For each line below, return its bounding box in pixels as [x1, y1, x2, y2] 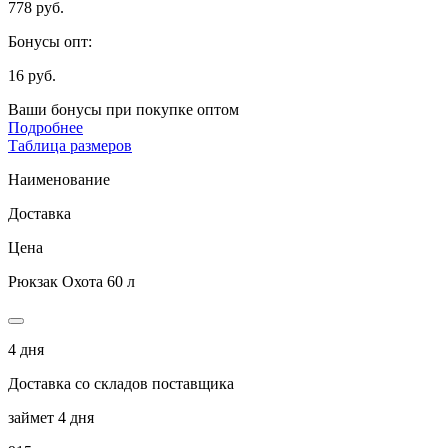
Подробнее [8, 118, 83, 136]
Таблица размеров [8, 136, 132, 154]
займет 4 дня [8, 408, 94, 426]
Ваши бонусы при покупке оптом [8, 100, 239, 118]
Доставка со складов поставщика [8, 374, 234, 392]
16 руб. [8, 66, 56, 84]
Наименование [8, 170, 110, 188]
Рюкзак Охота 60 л [8, 272, 135, 290]
